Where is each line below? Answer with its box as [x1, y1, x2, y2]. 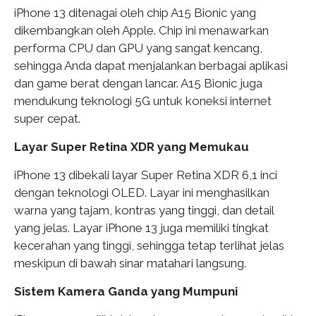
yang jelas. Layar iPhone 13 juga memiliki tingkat [14, 220, 269, 235]
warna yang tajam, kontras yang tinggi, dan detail [14, 202, 274, 217]
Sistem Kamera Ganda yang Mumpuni [14, 284, 238, 298]
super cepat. [14, 111, 80, 126]
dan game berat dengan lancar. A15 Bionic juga [14, 75, 262, 90]
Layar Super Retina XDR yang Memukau [14, 139, 249, 154]
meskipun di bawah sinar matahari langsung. [14, 255, 246, 270]
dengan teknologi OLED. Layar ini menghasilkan [14, 185, 269, 200]
